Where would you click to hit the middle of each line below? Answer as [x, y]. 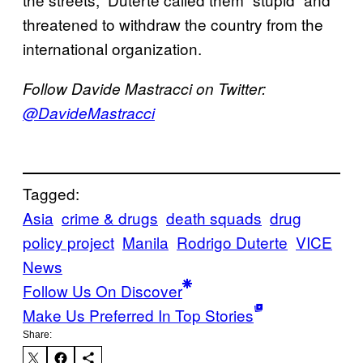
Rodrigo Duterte [232, 242]
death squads [214, 218]
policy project [68, 242]
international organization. [112, 48]
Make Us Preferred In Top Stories [138, 315]
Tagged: [51, 194]
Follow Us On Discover [102, 291]
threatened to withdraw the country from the [173, 23]
